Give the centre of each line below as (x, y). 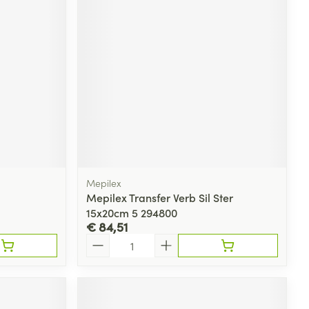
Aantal (102, 240)
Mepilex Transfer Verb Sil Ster (160, 197)
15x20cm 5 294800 (132, 212)
